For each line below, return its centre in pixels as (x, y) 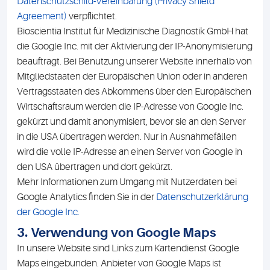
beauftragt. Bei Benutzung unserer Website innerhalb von (134, 61)
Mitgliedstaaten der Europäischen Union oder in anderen (132, 77)
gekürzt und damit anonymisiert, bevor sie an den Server (131, 122)
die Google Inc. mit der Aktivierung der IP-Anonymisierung (135, 46)
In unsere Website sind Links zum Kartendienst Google (128, 248)
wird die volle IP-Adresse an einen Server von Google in (130, 152)
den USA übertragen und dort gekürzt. (95, 167)
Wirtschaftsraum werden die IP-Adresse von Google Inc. (130, 107)
